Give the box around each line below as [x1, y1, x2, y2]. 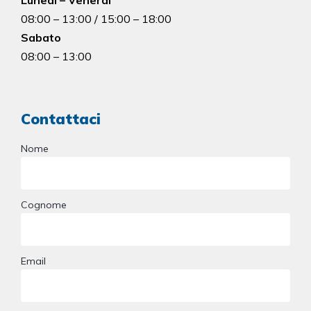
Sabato [21, 31, 61, 45]
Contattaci [21, 109, 101, 128]
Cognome [21, 198, 67, 211]
